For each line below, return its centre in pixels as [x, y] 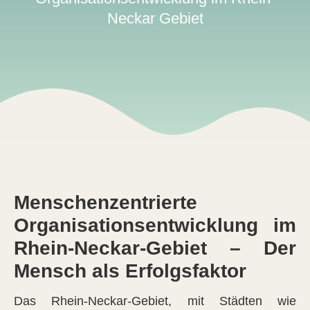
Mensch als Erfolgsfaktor [130, 271]
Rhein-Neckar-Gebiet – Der [155, 248]
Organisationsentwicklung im [155, 225]
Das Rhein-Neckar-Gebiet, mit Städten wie [155, 301]
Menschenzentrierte [106, 202]
